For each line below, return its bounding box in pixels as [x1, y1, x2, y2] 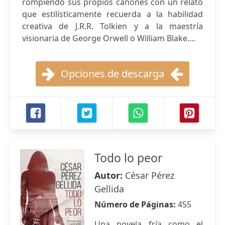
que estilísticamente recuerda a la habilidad [22, 9, 203, 20]
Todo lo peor [94, 150, 163, 166]
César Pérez [125, 169, 174, 181]
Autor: [94, 169, 125, 181]
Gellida [94, 183, 124, 195]
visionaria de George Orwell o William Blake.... [22, 33, 195, 44]
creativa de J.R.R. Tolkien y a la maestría [22, 21, 203, 32]
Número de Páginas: [94, 199, 178, 210]
